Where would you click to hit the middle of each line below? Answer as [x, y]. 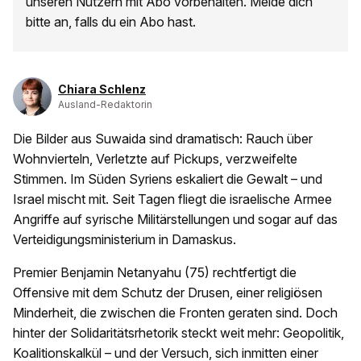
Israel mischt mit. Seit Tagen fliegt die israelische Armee [172, 199]
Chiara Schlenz [102, 89]
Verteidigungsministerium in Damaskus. [124, 240]
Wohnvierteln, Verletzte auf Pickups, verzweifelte [155, 159]
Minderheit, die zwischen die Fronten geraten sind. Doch [175, 313]
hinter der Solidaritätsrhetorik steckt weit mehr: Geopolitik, [178, 333]
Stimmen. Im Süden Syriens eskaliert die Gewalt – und [168, 179]
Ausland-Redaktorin [105, 105]
